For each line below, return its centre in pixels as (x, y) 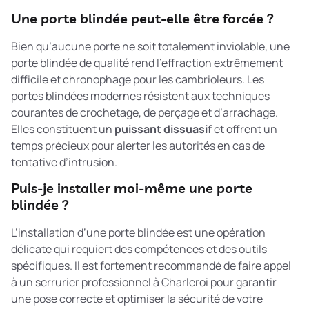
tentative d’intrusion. (64, 162)
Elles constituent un (63, 129)
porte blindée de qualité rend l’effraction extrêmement (147, 62)
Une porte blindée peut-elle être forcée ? (142, 18)
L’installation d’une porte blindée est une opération (138, 233)
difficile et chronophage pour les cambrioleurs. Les (138, 79)
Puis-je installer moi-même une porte (132, 188)
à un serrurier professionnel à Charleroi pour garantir (144, 282)
